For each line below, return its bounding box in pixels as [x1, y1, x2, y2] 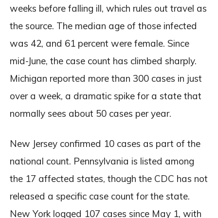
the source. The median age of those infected [10, 19, 197, 32]
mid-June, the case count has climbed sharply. [10, 54, 197, 67]
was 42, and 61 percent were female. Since [10, 37, 189, 49]
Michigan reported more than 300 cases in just [10, 72, 202, 84]
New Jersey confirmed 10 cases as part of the [10, 137, 200, 149]
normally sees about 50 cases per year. [10, 107, 171, 119]
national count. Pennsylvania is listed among [10, 155, 194, 167]
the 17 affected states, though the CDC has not [10, 172, 208, 184]
